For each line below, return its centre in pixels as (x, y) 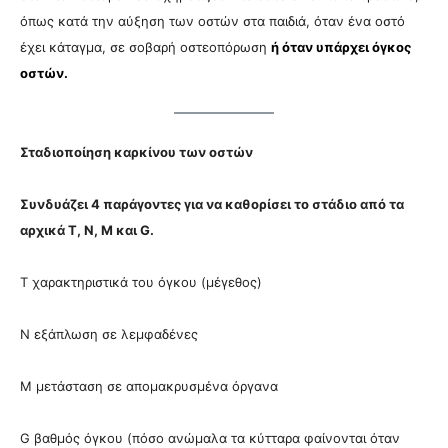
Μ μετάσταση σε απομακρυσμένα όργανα (149, 386)
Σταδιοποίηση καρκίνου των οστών (136, 152)
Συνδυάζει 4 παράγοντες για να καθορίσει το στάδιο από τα (212, 204)
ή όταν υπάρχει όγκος (341, 47)
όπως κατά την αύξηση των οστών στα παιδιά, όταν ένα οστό (212, 21)
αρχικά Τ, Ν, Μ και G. (87, 230)
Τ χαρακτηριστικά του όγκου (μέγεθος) (141, 282)
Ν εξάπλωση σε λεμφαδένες (109, 334)
